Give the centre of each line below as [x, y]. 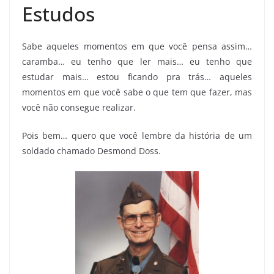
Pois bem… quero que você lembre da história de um [137, 135]
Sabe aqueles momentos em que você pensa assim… [137, 46]
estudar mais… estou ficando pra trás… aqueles [137, 76]
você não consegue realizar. [79, 107]
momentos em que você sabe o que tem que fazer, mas [137, 92]
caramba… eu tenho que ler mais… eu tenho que [137, 61]
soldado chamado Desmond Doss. [91, 150]
